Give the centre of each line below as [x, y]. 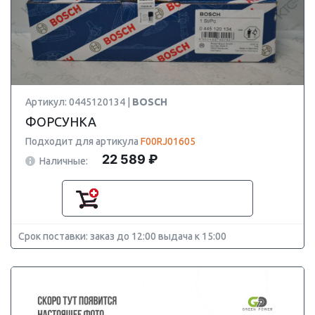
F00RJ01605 [168, 141]
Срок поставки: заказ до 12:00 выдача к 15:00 [122, 236]
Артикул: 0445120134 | [79, 102]
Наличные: [64, 161]
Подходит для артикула [83, 141]
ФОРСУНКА [61, 122]
